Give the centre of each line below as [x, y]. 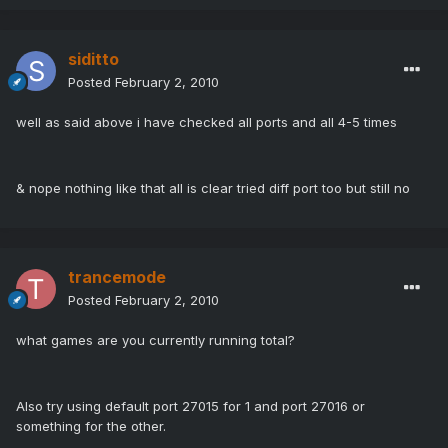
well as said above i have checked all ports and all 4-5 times [206, 122]
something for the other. [91, 426]
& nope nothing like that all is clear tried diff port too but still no [213, 188]
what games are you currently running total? [155, 340]
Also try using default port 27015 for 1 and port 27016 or [190, 406]
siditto [93, 59]
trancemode [117, 277]
